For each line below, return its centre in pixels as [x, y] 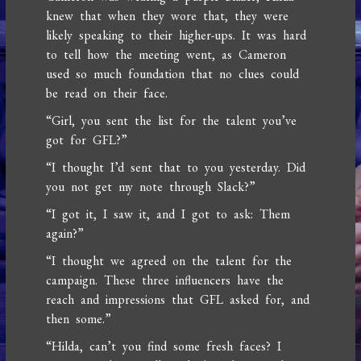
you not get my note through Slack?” [151, 187]
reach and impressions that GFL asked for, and [178, 300]
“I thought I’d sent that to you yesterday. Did [176, 168]
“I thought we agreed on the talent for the [169, 261]
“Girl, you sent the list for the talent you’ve [172, 121]
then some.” [79, 319]
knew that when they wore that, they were [168, 16]
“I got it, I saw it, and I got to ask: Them [168, 214]
